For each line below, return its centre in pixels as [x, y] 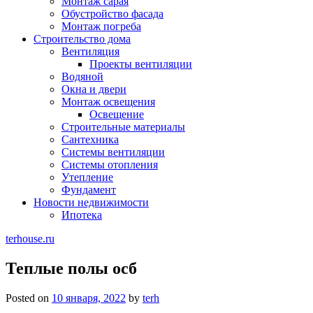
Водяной [82, 77]
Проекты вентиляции [141, 64]
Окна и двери [94, 89]
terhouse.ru [30, 239]
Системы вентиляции [113, 152]
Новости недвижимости [91, 202]
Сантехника [90, 139]
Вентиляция [90, 51]
